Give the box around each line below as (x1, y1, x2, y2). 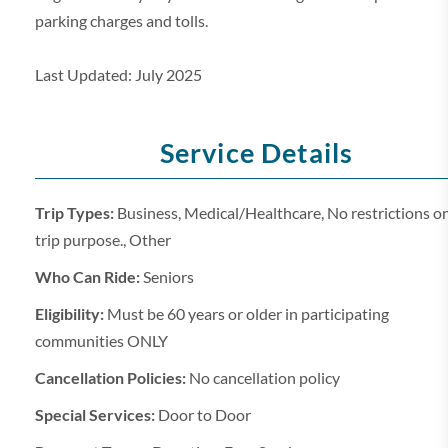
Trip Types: (35, 203, 114, 222)
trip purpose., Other (35, 230, 171, 249)
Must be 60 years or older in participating (104, 304, 389, 323)
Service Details (159, 136, 354, 169)
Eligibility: (35, 304, 104, 323)
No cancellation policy (186, 368, 340, 387)
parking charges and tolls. (35, 11, 208, 30)
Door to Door (155, 405, 251, 424)
